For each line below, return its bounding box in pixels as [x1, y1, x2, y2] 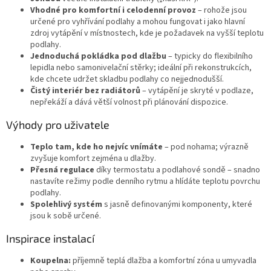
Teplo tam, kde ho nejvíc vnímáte [30, 140, 163, 153]
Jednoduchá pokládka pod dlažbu [30, 50, 166, 62]
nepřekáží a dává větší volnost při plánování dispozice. [30, 96, 228, 108]
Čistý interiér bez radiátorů [30, 84, 140, 97]
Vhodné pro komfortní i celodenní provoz [30, 4, 196, 16]
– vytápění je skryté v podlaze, [140, 84, 253, 97]
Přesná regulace [30, 163, 94, 176]
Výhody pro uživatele [6, 117, 109, 131]
